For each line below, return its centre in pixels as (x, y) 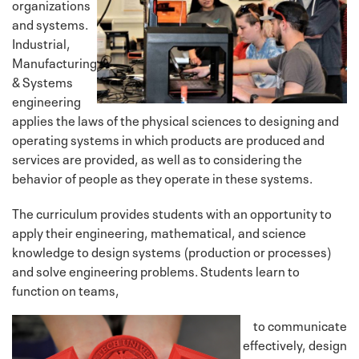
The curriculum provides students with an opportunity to (172, 212)
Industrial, (41, 42)
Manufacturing (54, 61)
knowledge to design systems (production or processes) (172, 250)
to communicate (300, 324)
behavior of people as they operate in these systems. (162, 177)
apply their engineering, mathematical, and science (159, 231)
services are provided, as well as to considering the (157, 157)
